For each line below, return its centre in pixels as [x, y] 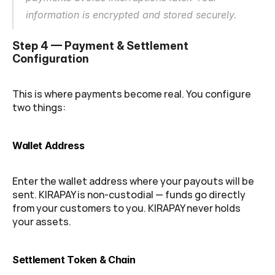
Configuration [51, 58]
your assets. [42, 221]
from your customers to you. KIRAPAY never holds [126, 208]
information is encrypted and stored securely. [131, 15]
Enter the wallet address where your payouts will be [133, 181]
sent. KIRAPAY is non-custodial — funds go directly [129, 194]
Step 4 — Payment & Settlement [100, 45]
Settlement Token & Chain [74, 259]
